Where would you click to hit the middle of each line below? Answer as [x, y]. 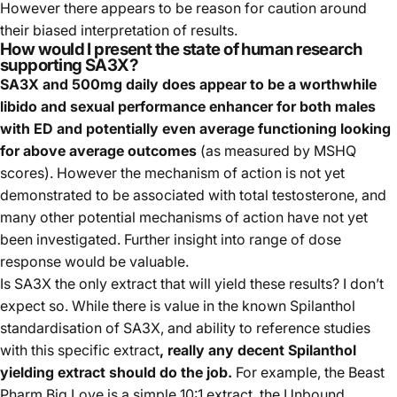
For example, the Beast [308, 372]
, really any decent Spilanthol [258, 350]
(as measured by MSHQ [276, 150]
